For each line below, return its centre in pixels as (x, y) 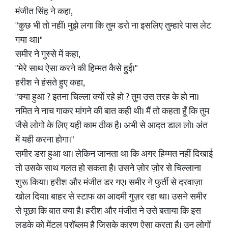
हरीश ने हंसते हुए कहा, (50, 83)
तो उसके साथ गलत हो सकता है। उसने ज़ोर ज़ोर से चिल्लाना (108, 168)
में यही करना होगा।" (45, 140)
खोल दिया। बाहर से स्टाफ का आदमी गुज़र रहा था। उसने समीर (111, 197)
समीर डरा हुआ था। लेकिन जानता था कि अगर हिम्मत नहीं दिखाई (114, 154)
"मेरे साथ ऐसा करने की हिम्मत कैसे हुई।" (77, 69)
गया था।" (29, 40)
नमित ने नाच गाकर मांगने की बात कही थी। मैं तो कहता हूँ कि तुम (112, 111)
